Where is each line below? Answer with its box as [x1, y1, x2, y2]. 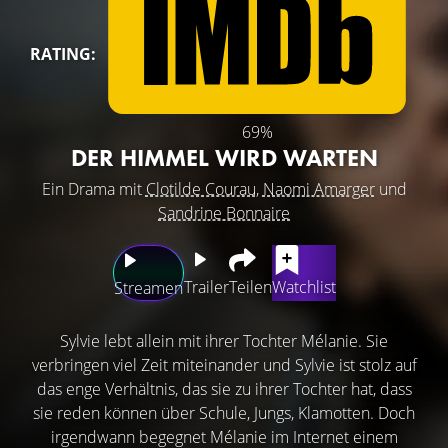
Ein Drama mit [41, 177, 146, 200]
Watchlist [271, 275, 336, 298]
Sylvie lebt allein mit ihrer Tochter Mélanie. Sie [60, 329, 388, 352]
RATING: [30, 42, 96, 65]
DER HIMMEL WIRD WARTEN [70, 141, 378, 173]
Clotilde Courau [145, 177, 256, 200]
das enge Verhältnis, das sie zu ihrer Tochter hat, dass [36, 377, 412, 400]
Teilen [228, 275, 272, 298]
